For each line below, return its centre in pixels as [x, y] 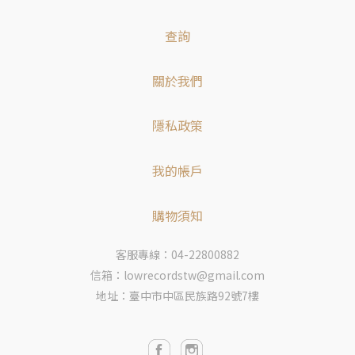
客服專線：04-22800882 [177, 254]
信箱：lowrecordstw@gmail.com [177, 275]
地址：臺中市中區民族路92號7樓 [177, 295]
